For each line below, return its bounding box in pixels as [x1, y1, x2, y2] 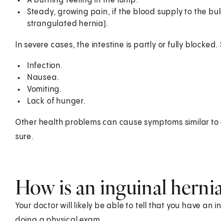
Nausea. [27, 73, 60, 82]
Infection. [27, 61, 63, 70]
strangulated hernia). [27, 19, 109, 28]
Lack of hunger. [27, 97, 86, 106]
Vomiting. [27, 85, 62, 94]
